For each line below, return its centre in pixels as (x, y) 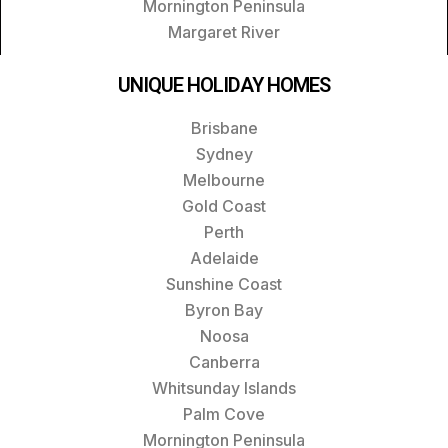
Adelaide (224, 257)
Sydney (224, 153)
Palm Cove (224, 413)
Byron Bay (224, 309)
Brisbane (224, 127)
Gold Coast (224, 205)
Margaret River (224, 31)
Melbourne (224, 179)
